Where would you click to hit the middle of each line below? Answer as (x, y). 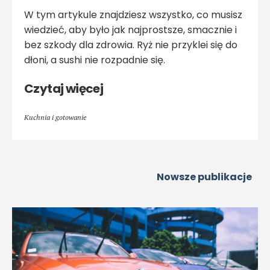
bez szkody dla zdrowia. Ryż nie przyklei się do (131, 45)
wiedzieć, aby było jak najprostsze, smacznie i (130, 30)
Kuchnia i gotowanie (55, 117)
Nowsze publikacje (204, 177)
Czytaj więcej (64, 88)
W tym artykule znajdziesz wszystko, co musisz (133, 14)
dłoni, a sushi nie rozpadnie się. (95, 60)
